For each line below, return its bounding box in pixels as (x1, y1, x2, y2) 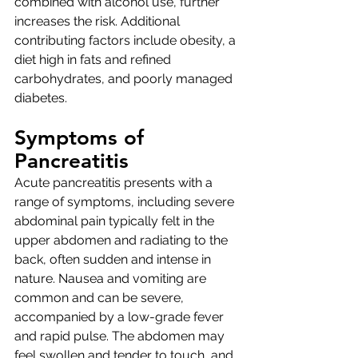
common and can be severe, (14, 290, 187, 306)
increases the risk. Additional (14, 14, 183, 30)
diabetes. (14, 90, 67, 106)
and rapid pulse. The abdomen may (14, 328, 228, 344)
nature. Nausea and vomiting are (14, 271, 209, 287)
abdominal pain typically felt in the (14, 213, 217, 229)
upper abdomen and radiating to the (14, 233, 231, 249)
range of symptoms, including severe (14, 194, 237, 210)
